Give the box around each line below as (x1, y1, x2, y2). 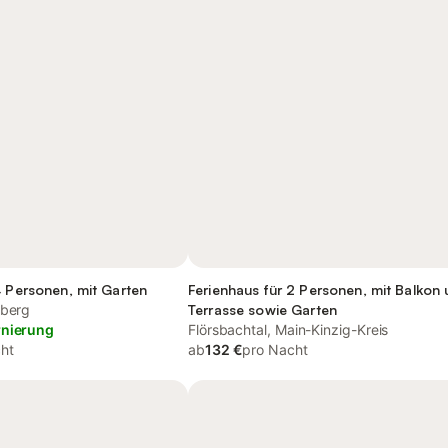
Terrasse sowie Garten (188, 301, 337, 318)
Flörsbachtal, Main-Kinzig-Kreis (188, 321, 389, 338)
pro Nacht (242, 341, 308, 358)
